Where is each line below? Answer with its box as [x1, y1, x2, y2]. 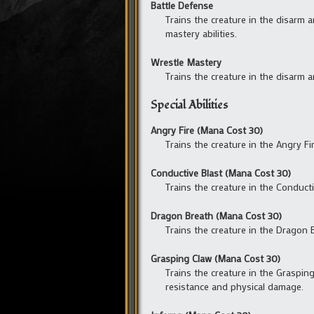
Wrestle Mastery [151, 55, 221, 69]
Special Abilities [151, 97, 228, 113]
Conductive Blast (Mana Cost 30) [151, 166, 291, 180]
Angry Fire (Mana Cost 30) [151, 123, 263, 137]
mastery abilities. [165, 26, 237, 40]
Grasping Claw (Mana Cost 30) [151, 252, 280, 266]
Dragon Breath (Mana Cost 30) [151, 209, 282, 223]
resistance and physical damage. [165, 280, 303, 294]
